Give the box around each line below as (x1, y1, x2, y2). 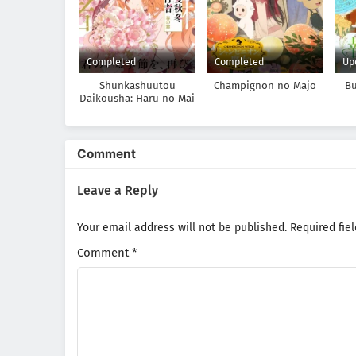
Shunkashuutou (99, 79, 176, 93)
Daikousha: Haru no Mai (79, 92, 195, 106)
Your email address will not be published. (77, 221, 287, 235)
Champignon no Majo (214, 79, 317, 93)
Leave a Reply (77, 183, 158, 199)
